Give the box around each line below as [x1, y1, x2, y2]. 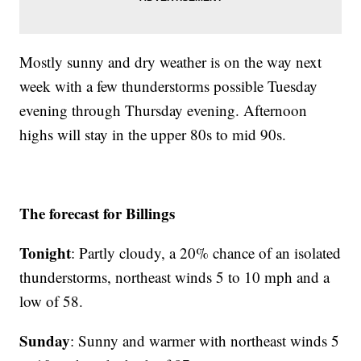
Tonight [19, 242, 72, 264]
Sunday [19, 330, 71, 352]
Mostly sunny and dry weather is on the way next [19, 52, 322, 73]
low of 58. [19, 291, 84, 312]
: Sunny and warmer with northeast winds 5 [70, 330, 340, 351]
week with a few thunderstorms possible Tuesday [19, 76, 318, 97]
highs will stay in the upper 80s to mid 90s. [19, 124, 287, 145]
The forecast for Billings [19, 202, 176, 225]
